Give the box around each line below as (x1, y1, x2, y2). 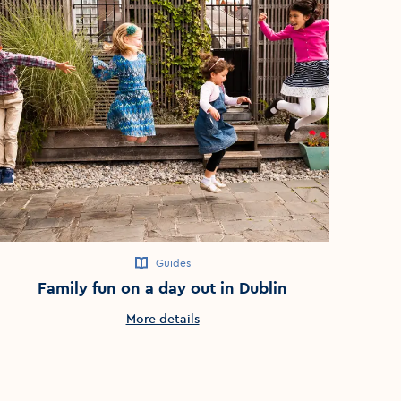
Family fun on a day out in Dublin (38, 277, 288, 298)
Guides (156, 255, 192, 269)
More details (125, 310, 200, 327)
